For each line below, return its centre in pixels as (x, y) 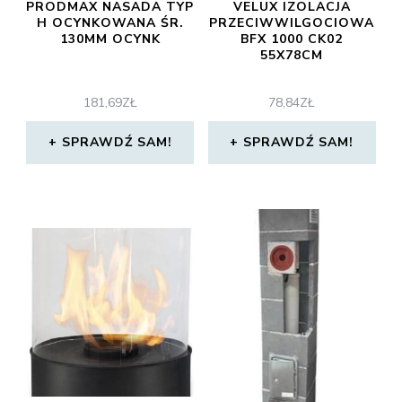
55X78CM (292, 55)
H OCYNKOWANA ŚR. (110, 23)
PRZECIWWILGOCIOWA (292, 23)
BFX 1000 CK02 (292, 39)
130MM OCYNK (110, 39)
